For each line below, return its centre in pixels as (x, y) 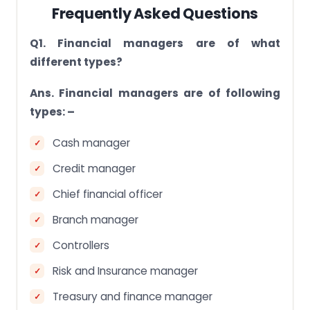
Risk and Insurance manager (125, 271)
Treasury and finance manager (133, 297)
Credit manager (94, 168)
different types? (76, 62)
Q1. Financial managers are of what (155, 43)
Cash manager (91, 143)
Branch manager (95, 220)
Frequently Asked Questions (155, 13)
